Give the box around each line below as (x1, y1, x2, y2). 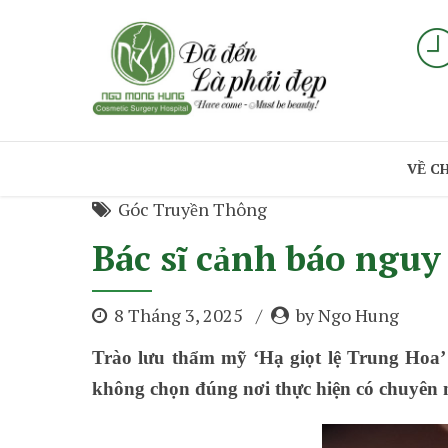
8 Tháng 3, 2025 (114, 303, 247, 327)
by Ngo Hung (296, 303, 399, 327)
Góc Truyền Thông (118, 197, 267, 221)
